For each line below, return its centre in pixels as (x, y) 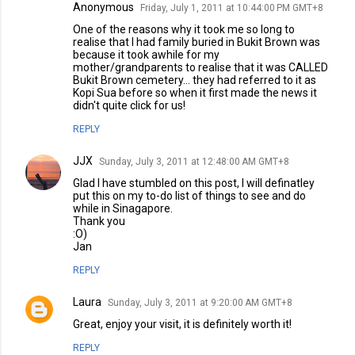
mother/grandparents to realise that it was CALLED (200, 67)
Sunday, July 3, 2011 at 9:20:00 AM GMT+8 (200, 303)
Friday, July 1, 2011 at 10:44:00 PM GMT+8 (232, 8)
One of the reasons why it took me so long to (184, 29)
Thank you (99, 221)
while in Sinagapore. (123, 208)
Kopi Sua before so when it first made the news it (195, 93)
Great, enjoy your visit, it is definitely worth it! (182, 324)
